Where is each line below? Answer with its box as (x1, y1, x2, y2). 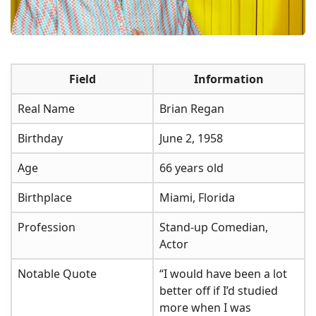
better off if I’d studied (159, 282, 278, 298)
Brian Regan (159, 100, 224, 116)
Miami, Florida (159, 189, 235, 205)
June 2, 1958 (159, 130, 223, 146)
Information (194, 71, 264, 87)
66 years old (159, 159, 224, 176)
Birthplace (18, 189, 72, 205)
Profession (18, 219, 75, 235)
